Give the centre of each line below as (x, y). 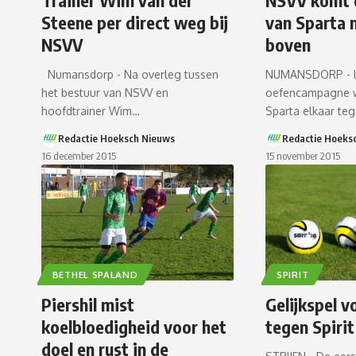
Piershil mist (88, 304)
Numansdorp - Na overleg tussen (130, 75)
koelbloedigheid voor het (134, 326)
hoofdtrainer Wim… (91, 111)
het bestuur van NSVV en (105, 93)
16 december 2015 (79, 156)
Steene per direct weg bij (135, 23)
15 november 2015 (303, 156)
